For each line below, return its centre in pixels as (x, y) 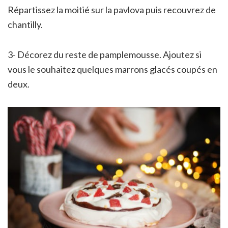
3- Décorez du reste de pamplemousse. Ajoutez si (105, 55)
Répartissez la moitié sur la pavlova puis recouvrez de (112, 10)
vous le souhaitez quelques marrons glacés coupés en (112, 69)
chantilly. (25, 25)
